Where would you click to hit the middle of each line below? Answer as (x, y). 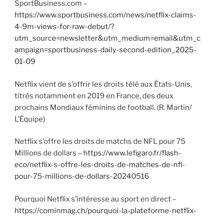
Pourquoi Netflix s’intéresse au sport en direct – (95, 199)
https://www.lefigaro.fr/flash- (132, 153)
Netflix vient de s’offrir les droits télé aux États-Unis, (103, 84)
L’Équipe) (30, 119)
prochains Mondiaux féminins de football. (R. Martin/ (103, 107)
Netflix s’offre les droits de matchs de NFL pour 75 (100, 142)
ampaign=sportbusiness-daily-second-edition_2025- (106, 50)
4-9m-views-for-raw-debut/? (64, 27)
